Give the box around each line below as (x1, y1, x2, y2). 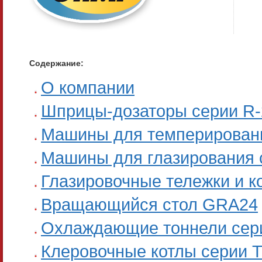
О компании (41, 78, 135, 97)
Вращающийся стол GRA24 (41, 195, 258, 214)
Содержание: (29, 58, 84, 68)
